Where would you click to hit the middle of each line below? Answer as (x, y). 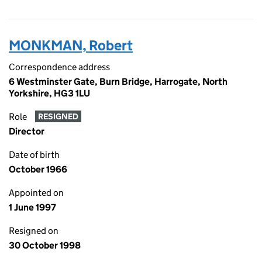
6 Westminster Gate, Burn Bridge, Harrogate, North (118, 82)
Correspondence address (59, 67)
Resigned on (34, 231)
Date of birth (34, 155)
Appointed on (36, 193)
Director (27, 131)
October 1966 (38, 169)
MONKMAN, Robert (71, 45)
